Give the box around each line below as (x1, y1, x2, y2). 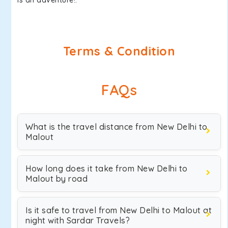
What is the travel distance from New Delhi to (25, 122, 208, 132)
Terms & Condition (63, 44, 176, 59)
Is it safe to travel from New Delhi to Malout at (25, 205, 212, 215)
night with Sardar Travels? (25, 215, 130, 225)
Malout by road (25, 174, 88, 184)
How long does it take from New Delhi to (25, 163, 188, 174)
